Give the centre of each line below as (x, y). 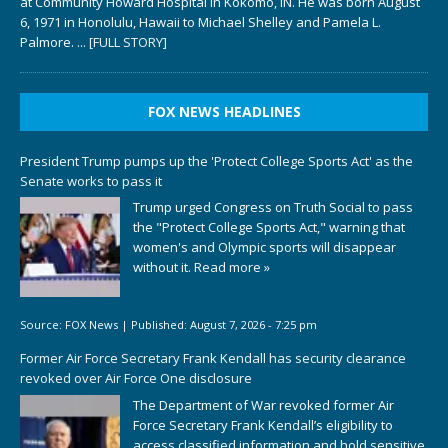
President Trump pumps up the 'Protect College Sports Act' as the (216, 160)
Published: (160, 324)
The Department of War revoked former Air (263, 404)
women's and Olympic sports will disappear (264, 247)
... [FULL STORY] (122, 41)
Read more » (232, 267)
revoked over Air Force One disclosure (136, 378)
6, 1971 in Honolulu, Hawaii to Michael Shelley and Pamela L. (200, 21)
